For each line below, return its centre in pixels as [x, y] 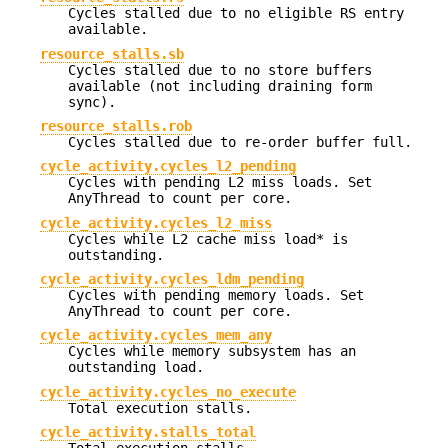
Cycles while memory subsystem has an [212, 351]
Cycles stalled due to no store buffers [220, 69]
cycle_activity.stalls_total [148, 432]
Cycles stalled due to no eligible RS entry [236, 13]
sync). [92, 101]
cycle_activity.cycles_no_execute [168, 391]
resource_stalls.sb [112, 53]
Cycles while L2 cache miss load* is [208, 238]
